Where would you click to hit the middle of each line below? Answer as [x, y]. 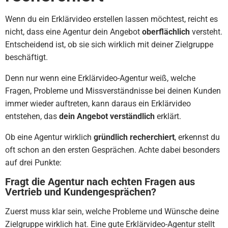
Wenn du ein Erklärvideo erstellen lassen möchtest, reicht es [111, 19]
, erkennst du [197, 137]
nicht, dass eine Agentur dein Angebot [74, 32]
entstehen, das [32, 116]
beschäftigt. [26, 57]
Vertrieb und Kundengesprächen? [81, 192]
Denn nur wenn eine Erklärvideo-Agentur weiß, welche [100, 78]
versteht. [206, 32]
